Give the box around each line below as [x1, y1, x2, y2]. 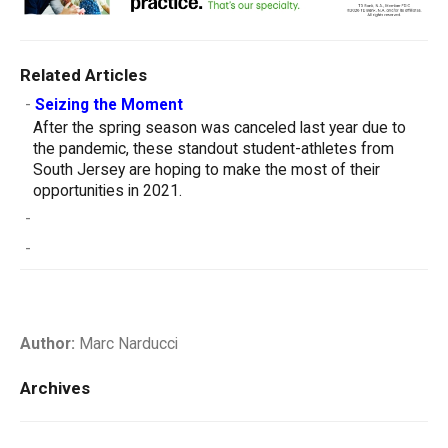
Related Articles [20, 64, 147, 85]
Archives [20, 377, 90, 398]
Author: [20, 334, 75, 353]
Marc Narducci [75, 334, 178, 353]
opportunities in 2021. [33, 181, 182, 200]
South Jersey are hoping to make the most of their [33, 160, 380, 179]
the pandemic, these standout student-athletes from [33, 139, 394, 158]
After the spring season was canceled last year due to [33, 118, 406, 137]
